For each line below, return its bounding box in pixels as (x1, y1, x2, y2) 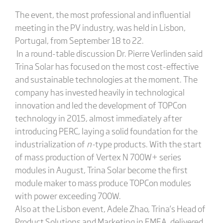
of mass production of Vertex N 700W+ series (14, 150, 181, 163)
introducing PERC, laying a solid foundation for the (14, 124, 198, 137)
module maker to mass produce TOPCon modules (14, 176, 191, 189)
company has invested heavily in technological (14, 86, 185, 99)
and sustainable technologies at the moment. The (14, 73, 198, 86)
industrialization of (14, 137, 87, 150)
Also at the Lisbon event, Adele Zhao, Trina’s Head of (14, 202, 206, 215)
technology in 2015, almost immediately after (14, 111, 182, 124)
